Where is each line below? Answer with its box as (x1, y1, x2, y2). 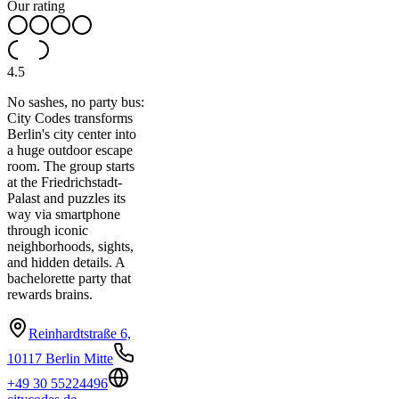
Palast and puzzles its (7, 191, 126, 207)
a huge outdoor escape (7, 142, 133, 159)
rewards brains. (7, 287, 93, 303)
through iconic (7, 223, 88, 239)
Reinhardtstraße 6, (28, 326, 131, 342)
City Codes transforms (7, 110, 133, 126)
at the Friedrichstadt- (7, 175, 122, 191)
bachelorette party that (7, 271, 131, 287)
